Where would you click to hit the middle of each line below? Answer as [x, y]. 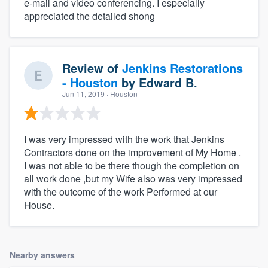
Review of [92, 68]
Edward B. [168, 83]
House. [39, 205]
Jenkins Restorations [182, 68]
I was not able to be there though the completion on [132, 166]
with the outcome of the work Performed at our [121, 192]
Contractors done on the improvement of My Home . [133, 153]
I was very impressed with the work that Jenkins [124, 139]
